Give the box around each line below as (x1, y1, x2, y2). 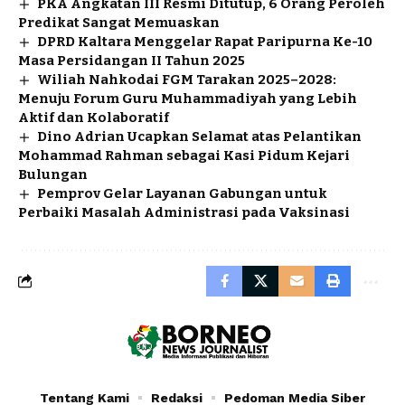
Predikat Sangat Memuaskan (18, 14, 220, 31)
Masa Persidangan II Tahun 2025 (18, 52, 245, 69)
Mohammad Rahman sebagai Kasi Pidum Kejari (18, 146, 350, 164)
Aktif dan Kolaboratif (18, 108, 169, 126)
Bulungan (18, 165, 88, 183)
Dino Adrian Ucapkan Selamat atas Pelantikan (37, 127, 363, 145)
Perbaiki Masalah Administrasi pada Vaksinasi (18, 203, 350, 221)
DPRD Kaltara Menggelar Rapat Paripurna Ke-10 (37, 33, 373, 50)
